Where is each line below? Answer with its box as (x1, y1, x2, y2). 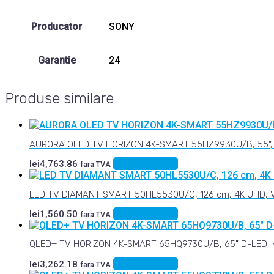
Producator (31, 21, 82, 33)
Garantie (37, 54, 76, 67)
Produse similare (5, 90, 114, 108)
